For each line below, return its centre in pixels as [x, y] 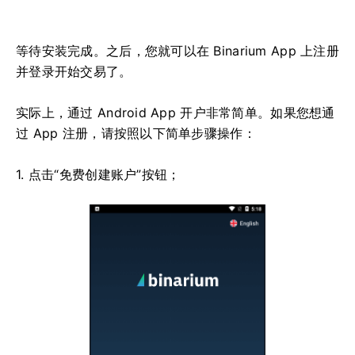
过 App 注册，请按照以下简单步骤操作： [136, 133]
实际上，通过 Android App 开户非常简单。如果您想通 [176, 112]
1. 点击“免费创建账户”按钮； [98, 174]
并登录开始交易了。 [74, 71]
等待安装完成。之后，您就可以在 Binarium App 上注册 [177, 50]
